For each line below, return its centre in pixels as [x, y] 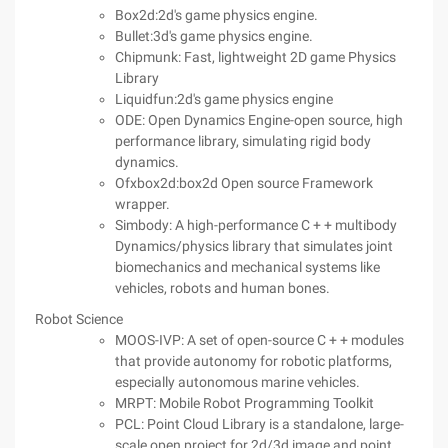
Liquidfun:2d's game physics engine [224, 99]
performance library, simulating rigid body [243, 141]
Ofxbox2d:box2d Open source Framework [244, 183]
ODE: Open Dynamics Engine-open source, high [259, 120]
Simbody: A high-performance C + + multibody [256, 225]
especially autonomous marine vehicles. [237, 382]
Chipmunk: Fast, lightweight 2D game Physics [255, 57]
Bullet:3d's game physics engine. [214, 36]
